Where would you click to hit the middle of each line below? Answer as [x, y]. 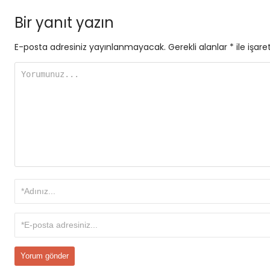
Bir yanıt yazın [64, 23]
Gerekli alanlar [199, 47]
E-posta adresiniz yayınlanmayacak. [90, 47]
